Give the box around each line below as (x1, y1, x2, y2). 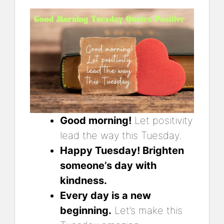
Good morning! (60, 114, 131, 126)
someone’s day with (60, 159, 156, 171)
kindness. (60, 174, 107, 186)
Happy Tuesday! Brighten (60, 144, 184, 156)
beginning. (60, 204, 111, 216)
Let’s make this (111, 204, 182, 216)
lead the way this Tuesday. (60, 129, 181, 141)
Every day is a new (60, 189, 151, 201)
